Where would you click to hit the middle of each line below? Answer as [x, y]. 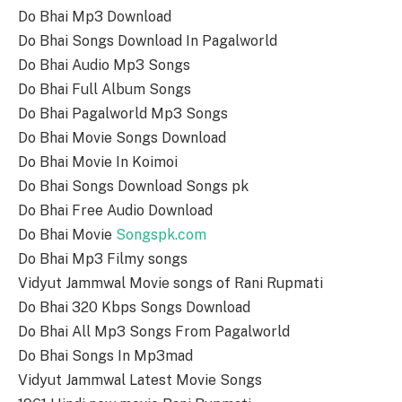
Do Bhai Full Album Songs [105, 90]
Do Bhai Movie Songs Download [122, 138]
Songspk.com [161, 235]
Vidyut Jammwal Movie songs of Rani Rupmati [170, 284]
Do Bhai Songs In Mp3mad [105, 356]
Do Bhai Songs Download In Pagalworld [148, 41]
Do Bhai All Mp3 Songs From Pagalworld [154, 332]
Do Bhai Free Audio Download [115, 211]
